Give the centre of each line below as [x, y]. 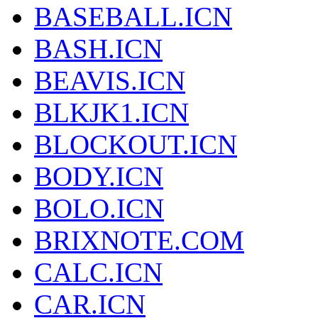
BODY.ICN [99, 177]
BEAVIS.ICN [110, 81]
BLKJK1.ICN [111, 113]
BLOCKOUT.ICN [136, 145]
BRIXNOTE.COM [139, 241]
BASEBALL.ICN [133, 17]
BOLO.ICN [99, 209]
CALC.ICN [98, 273]
